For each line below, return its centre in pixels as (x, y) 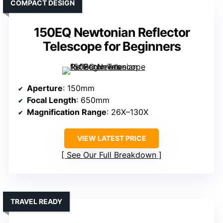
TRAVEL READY (36, 202)
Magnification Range (67, 112)
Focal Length (52, 100)
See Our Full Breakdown (111, 155)
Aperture (45, 88)
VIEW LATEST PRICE (111, 138)
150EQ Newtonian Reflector (111, 33)
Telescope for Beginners (111, 47)
